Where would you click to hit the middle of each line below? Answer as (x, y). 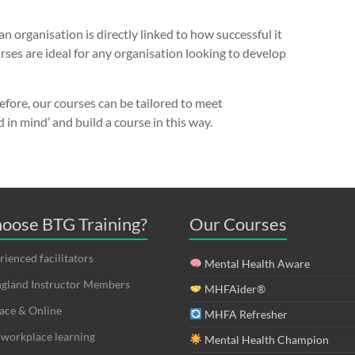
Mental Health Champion (265, 340)
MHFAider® (233, 289)
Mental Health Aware (256, 263)
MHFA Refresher (244, 314)
